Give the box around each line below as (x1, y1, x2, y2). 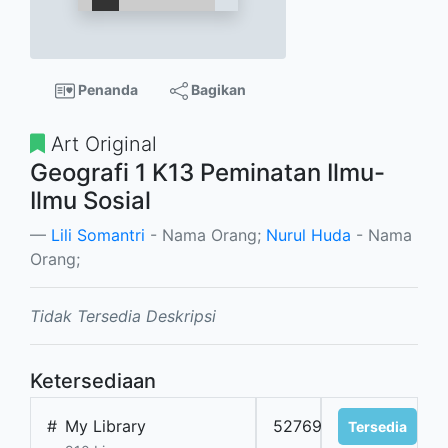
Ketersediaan (30, 369, 156, 394)
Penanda (74, 81, 138, 98)
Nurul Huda (266, 225, 351, 246)
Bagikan (187, 81, 246, 98)
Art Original (45, 132, 157, 157)
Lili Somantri (51, 225, 145, 246)
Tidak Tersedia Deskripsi (30, 306, 216, 327)
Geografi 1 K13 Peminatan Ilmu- (30, 158, 385, 188)
